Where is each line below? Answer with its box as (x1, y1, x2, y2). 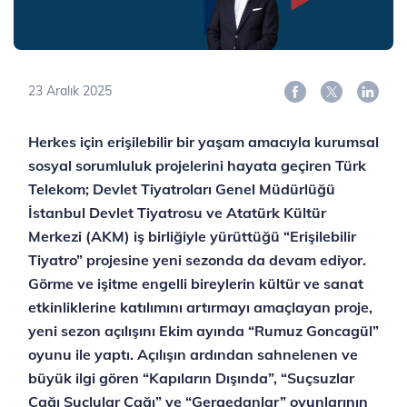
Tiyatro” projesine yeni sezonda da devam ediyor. (28, 251, 366, 270)
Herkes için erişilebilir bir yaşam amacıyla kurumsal (28, 133, 379, 152)
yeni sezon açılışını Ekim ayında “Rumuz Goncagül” (28, 322, 379, 341)
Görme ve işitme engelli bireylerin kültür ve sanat (28, 274, 363, 293)
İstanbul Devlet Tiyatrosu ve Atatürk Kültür (28, 203, 326, 223)
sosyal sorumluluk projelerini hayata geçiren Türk (28, 156, 366, 175)
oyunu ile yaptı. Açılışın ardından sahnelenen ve (28, 345, 358, 364)
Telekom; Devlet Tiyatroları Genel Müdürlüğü (28, 180, 335, 199)
